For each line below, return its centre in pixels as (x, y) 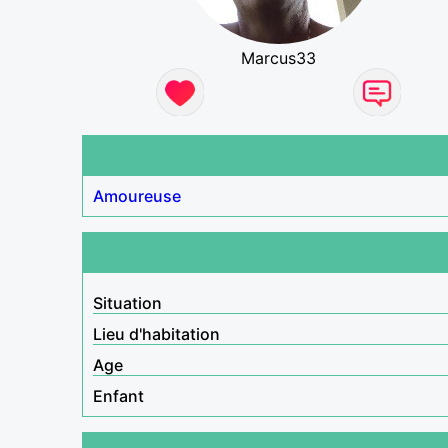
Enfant (118, 395)
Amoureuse (137, 195)
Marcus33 (279, 57)
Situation (127, 302)
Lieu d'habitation (156, 333)
